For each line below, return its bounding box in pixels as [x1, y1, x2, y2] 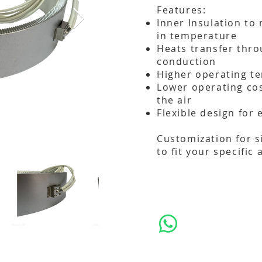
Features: [157, 4, 206, 16]
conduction [157, 55, 216, 68]
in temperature [157, 29, 237, 42]
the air [157, 94, 192, 106]
